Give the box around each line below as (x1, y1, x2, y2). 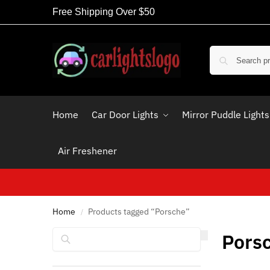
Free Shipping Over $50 (52, 7, 155, 17)
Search (172, 228, 197, 237)
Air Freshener (57, 145, 117, 157)
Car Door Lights (91, 108, 159, 121)
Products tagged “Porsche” (88, 206, 190, 217)
